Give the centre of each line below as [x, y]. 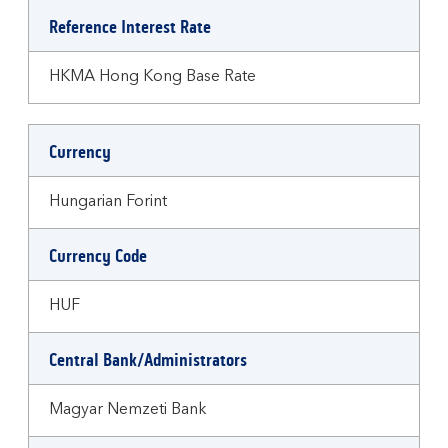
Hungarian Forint [108, 202]
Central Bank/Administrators [148, 360]
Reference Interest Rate [130, 27]
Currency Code [98, 256]
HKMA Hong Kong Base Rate [152, 77]
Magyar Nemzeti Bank [128, 410]
